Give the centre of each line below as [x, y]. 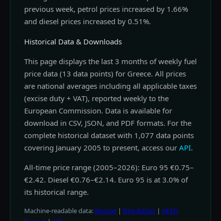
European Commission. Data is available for [98, 111]
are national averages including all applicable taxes [110, 86]
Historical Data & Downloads [73, 42]
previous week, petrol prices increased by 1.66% [106, 9]
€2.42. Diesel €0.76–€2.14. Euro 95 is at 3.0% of [106, 180]
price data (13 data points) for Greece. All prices [105, 74]
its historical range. [56, 192]
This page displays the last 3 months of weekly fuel [110, 61]
